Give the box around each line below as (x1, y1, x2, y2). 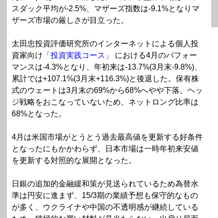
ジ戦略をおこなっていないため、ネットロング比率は (12, 98, 199, 107)
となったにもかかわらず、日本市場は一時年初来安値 (12, 145, 199, 153)
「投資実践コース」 (43, 51, 113, 60)
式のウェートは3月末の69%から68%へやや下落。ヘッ (12, 86, 203, 95)
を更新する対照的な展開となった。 (12, 156, 136, 165)
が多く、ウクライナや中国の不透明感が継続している (12, 203, 199, 212)
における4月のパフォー (115, 51, 197, 60)
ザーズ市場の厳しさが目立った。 (12, 16, 128, 25)
